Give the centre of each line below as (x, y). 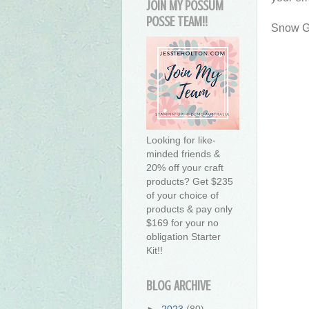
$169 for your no (182, 223)
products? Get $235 (190, 182)
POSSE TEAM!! (177, 22)
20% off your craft (185, 168)
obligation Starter (183, 237)
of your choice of (182, 196)
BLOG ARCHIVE (178, 286)
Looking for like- (181, 140)
